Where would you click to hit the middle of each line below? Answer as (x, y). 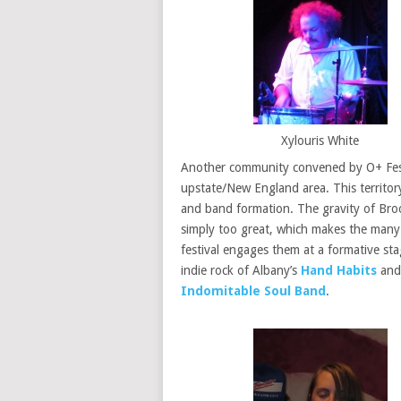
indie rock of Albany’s (241, 271)
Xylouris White (320, 141)
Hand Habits (339, 271)
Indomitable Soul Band (253, 291)
